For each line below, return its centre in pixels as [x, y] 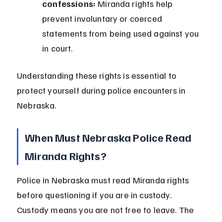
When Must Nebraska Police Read [109, 138]
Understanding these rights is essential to [98, 76]
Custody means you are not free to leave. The [107, 210]
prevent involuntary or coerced [103, 19]
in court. [57, 48]
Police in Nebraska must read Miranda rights [104, 180]
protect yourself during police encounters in [102, 90]
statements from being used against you [122, 33]
